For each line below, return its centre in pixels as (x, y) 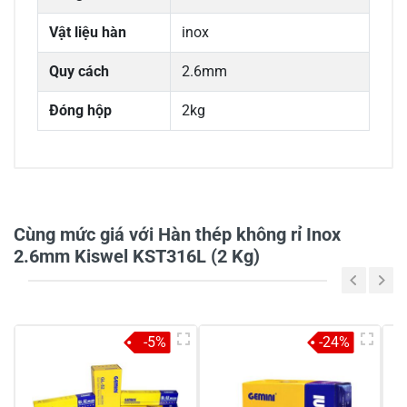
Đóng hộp (80, 111)
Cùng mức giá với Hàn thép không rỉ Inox (177, 235)
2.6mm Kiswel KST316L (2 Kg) (137, 257)
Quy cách (79, 72)
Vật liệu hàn (88, 33)
